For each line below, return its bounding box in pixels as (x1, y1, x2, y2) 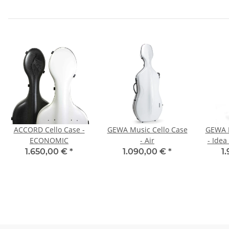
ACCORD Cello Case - (13, 124, 85, 134)
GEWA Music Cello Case (107, 124, 188, 134)
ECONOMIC (30, 135, 68, 145)
